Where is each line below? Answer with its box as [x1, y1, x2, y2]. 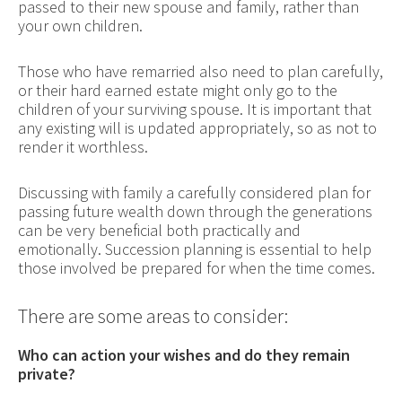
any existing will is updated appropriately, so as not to [17, 117, 377, 138]
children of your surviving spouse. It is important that [17, 98, 371, 119]
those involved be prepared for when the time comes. [17, 257, 375, 278]
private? [17, 363, 75, 384]
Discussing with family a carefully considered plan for [17, 181, 371, 203]
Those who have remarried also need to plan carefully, [17, 60, 383, 82]
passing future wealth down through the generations [17, 200, 372, 222]
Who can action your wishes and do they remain [17, 344, 350, 365]
